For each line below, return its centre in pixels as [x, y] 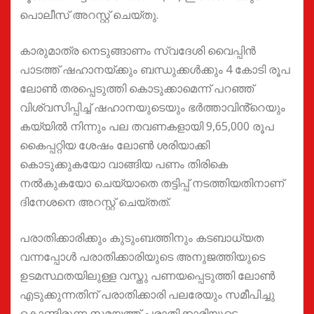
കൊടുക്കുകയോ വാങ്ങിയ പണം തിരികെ [124, 164]
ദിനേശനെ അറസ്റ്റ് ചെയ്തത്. [95, 202]
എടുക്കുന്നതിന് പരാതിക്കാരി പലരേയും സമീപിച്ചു [147, 295]
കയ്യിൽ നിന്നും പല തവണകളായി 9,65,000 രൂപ [147, 127]
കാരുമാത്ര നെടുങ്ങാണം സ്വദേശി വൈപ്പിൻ [138, 51]
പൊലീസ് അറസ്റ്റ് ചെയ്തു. [89, 15]
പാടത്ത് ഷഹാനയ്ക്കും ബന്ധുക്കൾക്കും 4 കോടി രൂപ [155, 70]
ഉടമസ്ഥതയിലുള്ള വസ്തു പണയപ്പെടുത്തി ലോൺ [147, 276]
